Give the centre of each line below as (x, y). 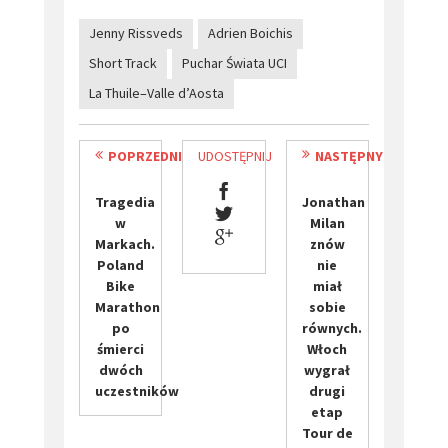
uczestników (137, 391)
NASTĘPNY (348, 156)
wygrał (327, 370)
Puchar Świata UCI (234, 63)
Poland (121, 265)
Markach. (125, 244)
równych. (331, 328)
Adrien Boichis (250, 33)
